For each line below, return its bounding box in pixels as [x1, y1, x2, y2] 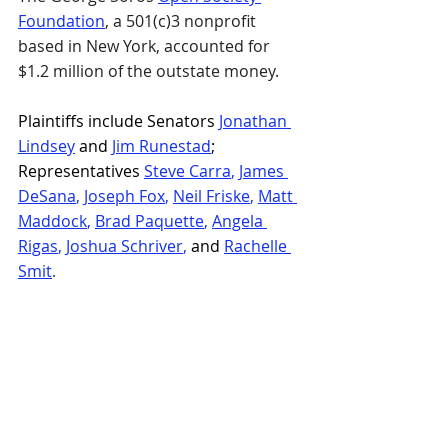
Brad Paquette [95, 209, 204, 232]
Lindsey [18, 134, 75, 157]
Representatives [18, 159, 144, 182]
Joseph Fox [84, 184, 165, 207]
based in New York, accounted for [18, 34, 274, 57]
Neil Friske [173, 184, 250, 207]
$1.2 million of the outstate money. [18, 59, 279, 82]
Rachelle [224, 234, 291, 257]
